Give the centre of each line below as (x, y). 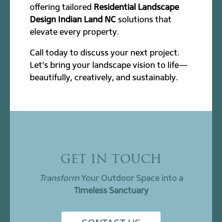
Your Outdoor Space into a (131, 178)
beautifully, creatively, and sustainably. (104, 77)
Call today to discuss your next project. (105, 52)
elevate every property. (75, 31)
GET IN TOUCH (111, 160)
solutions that (144, 19)
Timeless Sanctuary (111, 190)
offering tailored (62, 7)
